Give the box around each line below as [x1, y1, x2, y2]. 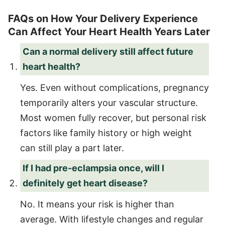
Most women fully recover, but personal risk [20, 112, 206, 123]
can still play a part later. [20, 142, 124, 153]
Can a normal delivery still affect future [23, 46, 193, 57]
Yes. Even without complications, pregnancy [20, 82, 209, 93]
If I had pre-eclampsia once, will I [23, 162, 164, 173]
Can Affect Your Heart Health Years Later [8, 25, 210, 38]
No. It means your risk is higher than [20, 198, 174, 209]
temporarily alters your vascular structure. [20, 97, 198, 108]
